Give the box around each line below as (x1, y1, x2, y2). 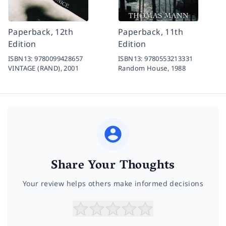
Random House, (118, 63, 171, 73)
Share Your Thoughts (51, 154, 175, 178)
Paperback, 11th (118, 26, 184, 37)
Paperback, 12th (8, 26, 74, 37)
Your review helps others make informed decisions (22, 178, 204, 188)
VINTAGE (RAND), (8, 63, 64, 73)
